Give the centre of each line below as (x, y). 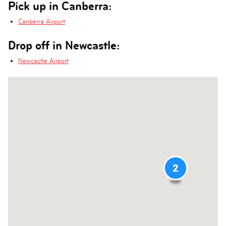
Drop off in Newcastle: (64, 45)
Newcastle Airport (43, 61)
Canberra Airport (42, 21)
